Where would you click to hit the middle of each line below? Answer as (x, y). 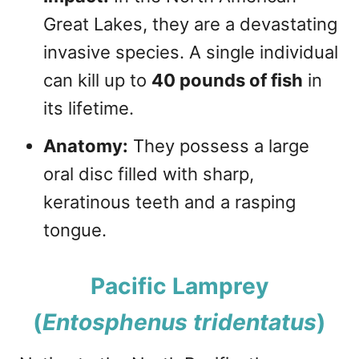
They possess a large (219, 146)
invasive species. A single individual (191, 52)
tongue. (75, 230)
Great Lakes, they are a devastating (190, 24)
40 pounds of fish (227, 81)
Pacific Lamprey (179, 286)
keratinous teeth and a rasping (169, 202)
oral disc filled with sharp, (149, 174)
